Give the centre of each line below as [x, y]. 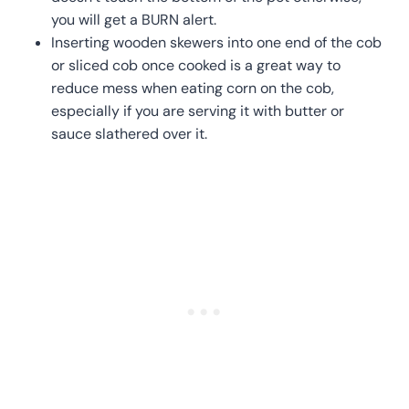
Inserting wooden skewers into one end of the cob [216, 42]
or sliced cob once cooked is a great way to [196, 65]
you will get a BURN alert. [134, 19]
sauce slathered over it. [129, 133]
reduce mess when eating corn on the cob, [193, 88]
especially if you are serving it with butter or [198, 110]
